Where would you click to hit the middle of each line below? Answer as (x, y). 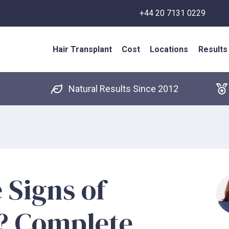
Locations (169, 49)
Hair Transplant (83, 49)
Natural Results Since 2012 (123, 89)
